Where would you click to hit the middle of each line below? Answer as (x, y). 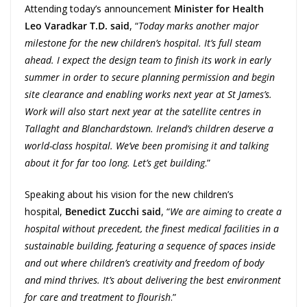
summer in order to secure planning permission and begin (150, 77)
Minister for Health (219, 9)
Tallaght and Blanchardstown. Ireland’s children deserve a (149, 129)
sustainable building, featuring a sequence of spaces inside (150, 246)
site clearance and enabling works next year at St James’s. (148, 95)
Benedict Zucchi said (113, 212)
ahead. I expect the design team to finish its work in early (148, 60)
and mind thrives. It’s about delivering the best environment (153, 280)
